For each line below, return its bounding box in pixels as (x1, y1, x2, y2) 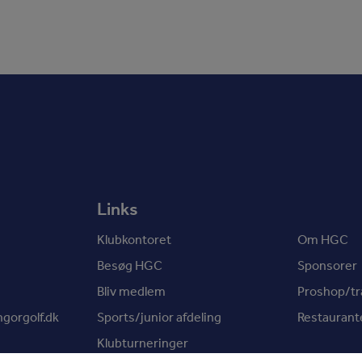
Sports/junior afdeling (97, 309, 221, 326)
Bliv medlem (97, 284, 166, 300)
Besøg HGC (97, 258, 162, 274)
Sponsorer (297, 258, 357, 274)
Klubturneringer (97, 335, 188, 351)
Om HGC (297, 232, 348, 248)
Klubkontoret (97, 232, 171, 248)
